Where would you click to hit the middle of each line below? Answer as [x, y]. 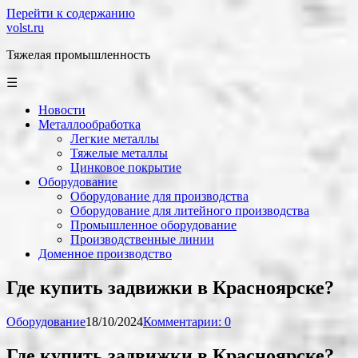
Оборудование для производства [159, 196]
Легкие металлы [115, 139]
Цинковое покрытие [126, 167]
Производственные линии [142, 239]
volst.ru [25, 28]
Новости [62, 110]
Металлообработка [89, 124]
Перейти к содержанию [71, 13]
